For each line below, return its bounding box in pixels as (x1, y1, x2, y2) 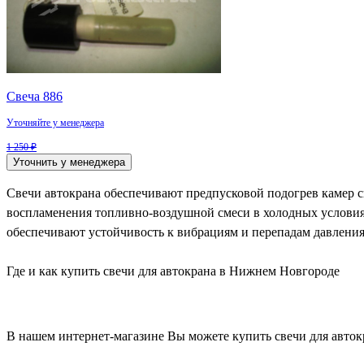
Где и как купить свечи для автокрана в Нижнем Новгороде (6, 264, 340, 279)
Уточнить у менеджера (13, 156, 125, 169)
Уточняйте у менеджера (6, 117, 104, 129)
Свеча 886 (6, 89, 63, 104)
